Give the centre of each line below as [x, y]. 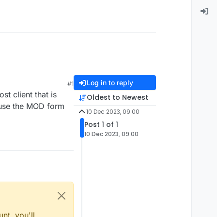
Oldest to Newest [117, 98]
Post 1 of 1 [101, 125]
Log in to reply [110, 83]
